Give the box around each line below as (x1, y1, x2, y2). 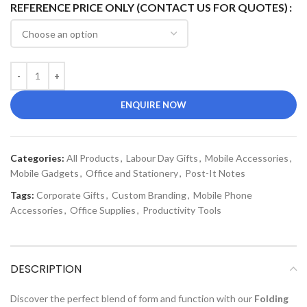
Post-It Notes (185, 167, 245, 179)
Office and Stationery (86, 167, 178, 179)
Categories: (10, 151, 64, 164)
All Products (66, 151, 119, 164)
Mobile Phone (193, 188, 252, 201)
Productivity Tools (143, 204, 221, 216)
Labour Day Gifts (126, 151, 198, 164)
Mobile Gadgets (10, 167, 79, 179)
